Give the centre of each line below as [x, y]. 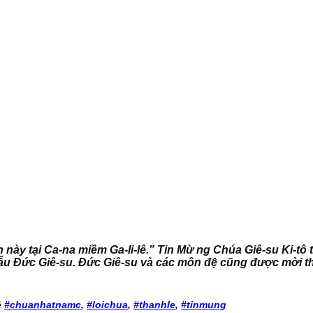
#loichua [107, 305]
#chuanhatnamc [43, 305]
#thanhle [154, 305]
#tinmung [204, 305]
